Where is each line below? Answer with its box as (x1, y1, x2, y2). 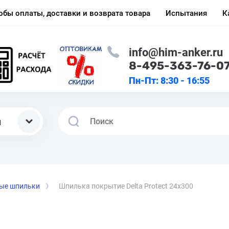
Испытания (166, 8, 207, 18)
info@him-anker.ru (129, 46, 223, 59)
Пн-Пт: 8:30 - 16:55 (129, 75, 210, 86)
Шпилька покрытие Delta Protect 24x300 (59, 182, 193, 190)
